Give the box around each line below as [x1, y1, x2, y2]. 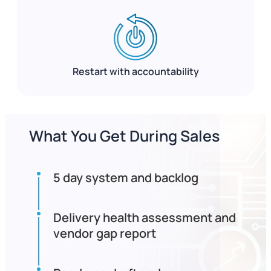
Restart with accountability [72, 64, 199, 78]
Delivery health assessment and [53, 209, 236, 226]
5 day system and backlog [53, 169, 198, 186]
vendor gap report [53, 224, 156, 241]
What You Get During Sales [29, 125, 220, 146]
